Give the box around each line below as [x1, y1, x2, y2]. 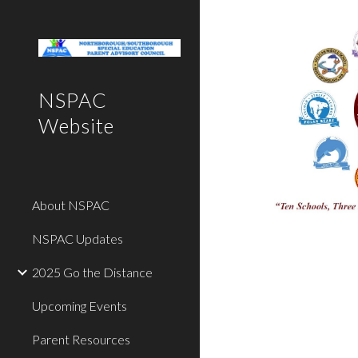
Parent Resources [32, 332, 130, 347]
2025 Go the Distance [32, 265, 153, 280]
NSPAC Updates [32, 231, 123, 246]
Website [38, 113, 114, 137]
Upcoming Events [32, 298, 127, 313]
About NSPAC [32, 197, 109, 213]
